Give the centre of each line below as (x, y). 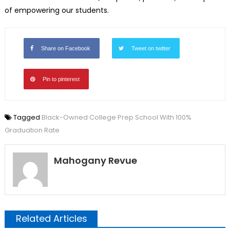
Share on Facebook (65, 48)
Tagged (27, 117)
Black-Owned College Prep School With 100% (116, 117)
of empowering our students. (56, 10)
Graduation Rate (32, 130)
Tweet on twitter (151, 48)
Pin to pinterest (61, 79)
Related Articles (51, 219)
